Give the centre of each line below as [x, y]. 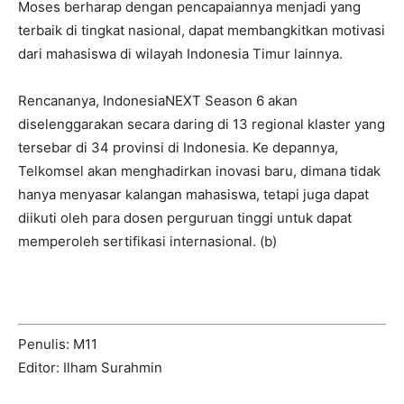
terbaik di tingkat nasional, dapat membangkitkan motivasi [202, 31]
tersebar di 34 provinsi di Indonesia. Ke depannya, [178, 148]
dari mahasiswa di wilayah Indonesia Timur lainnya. [180, 54]
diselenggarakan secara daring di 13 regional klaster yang [202, 124]
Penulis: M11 [58, 344]
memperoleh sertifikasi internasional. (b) [147, 242]
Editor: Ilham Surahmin [90, 367]
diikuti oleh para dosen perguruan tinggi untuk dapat [185, 218]
